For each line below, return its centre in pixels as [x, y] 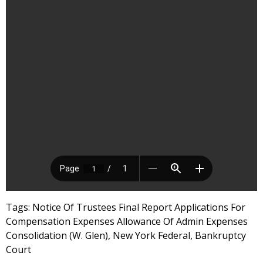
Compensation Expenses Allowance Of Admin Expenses [127, 221]
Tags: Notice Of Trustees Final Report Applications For [126, 207]
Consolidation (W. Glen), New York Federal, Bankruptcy [126, 235]
